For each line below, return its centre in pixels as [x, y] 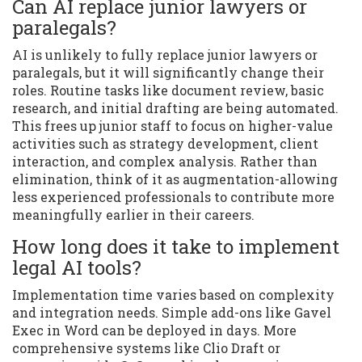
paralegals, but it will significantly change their [168, 73]
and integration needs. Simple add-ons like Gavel [172, 313]
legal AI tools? [77, 268]
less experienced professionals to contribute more [173, 197]
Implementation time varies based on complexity [173, 295]
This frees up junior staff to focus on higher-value [173, 126]
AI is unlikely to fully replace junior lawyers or [165, 55]
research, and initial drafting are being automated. [175, 108]
